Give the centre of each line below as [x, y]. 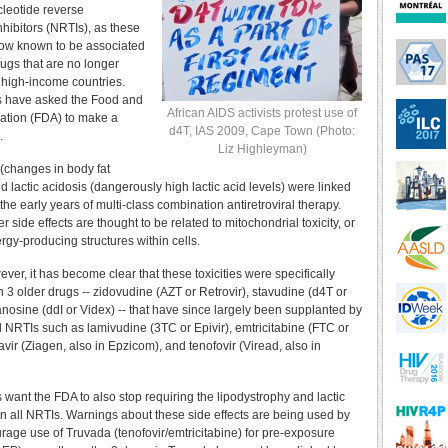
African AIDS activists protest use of [262, 113]
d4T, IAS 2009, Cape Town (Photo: [262, 131]
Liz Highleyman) [262, 149]
